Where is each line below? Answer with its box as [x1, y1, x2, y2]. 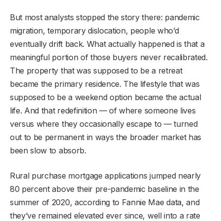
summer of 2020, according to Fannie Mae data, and [10, 197, 200, 208]
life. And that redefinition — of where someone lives [10, 106, 196, 116]
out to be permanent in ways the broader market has [10, 132, 201, 143]
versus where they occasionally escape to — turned [10, 119, 198, 129]
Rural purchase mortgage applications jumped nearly [10, 171, 201, 181]
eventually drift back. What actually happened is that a [10, 39, 205, 49]
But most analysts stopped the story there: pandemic [10, 12, 200, 23]
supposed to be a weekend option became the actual [10, 92, 201, 103]
